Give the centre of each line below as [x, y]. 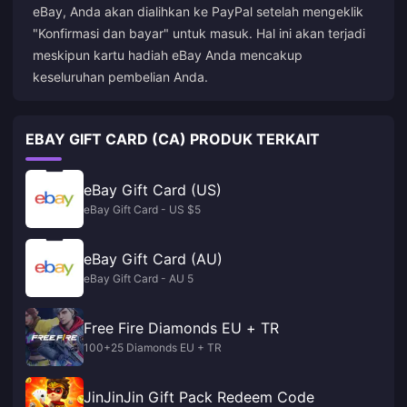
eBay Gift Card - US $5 [142, 209]
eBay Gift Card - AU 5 [139, 278]
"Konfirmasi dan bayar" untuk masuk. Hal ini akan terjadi [199, 33]
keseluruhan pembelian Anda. [120, 77]
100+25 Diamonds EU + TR [153, 347]
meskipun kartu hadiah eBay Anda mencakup [168, 55]
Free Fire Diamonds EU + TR [181, 328]
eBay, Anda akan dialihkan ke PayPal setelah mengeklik [198, 11]
